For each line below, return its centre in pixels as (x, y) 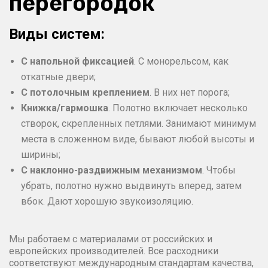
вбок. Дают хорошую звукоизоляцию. (107, 201)
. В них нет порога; (190, 92)
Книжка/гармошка (65, 108)
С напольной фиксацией (77, 61)
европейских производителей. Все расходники (114, 251)
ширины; (41, 154)
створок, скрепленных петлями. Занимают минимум (138, 123)
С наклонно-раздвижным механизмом (112, 170)
